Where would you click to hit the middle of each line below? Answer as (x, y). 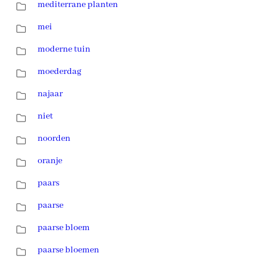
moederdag (60, 71)
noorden (54, 138)
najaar (50, 94)
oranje (50, 161)
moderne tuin (64, 49)
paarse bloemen (68, 250)
